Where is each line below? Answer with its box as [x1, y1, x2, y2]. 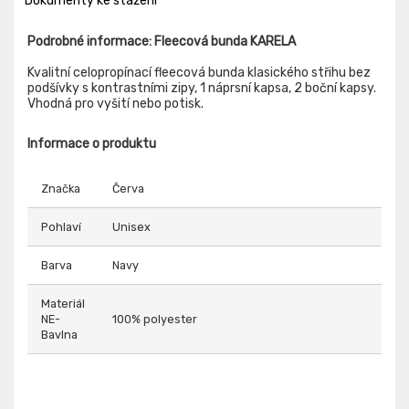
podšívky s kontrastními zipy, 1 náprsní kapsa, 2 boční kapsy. [27, 79, 376, 96]
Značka [41, 181, 80, 195]
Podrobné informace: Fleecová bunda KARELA [27, 33, 296, 49]
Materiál [41, 296, 85, 310]
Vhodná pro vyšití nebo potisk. [27, 95, 204, 111]
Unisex [112, 219, 151, 234]
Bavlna [41, 327, 78, 341]
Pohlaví [41, 219, 81, 234]
